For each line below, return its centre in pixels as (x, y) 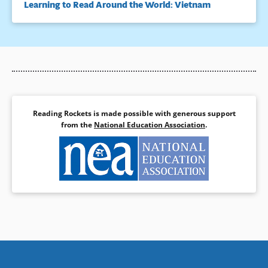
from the (77, 125)
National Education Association (150, 125)
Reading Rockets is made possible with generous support (134, 114)
